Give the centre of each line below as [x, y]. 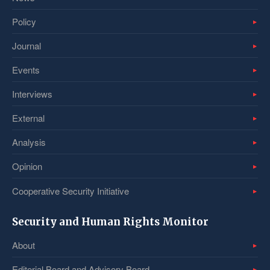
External [28, 118]
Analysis [29, 142]
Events [26, 70]
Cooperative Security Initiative [71, 190]
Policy [24, 21]
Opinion [27, 166]
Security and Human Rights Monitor [110, 222]
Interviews [32, 94]
